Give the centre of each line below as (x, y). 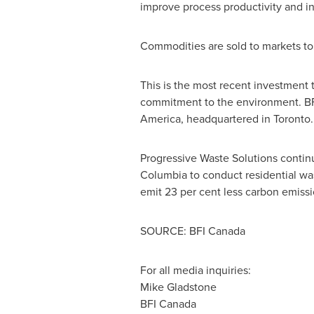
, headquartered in (227, 119)
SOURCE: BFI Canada (192, 231)
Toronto (292, 119)
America (160, 119)
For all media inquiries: (195, 270)
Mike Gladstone (178, 287)
